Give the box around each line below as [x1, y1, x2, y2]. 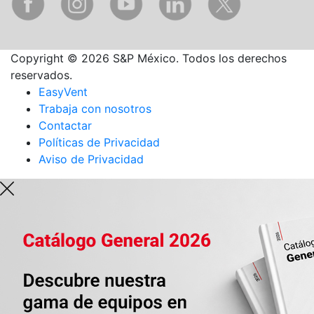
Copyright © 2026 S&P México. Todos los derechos [11, 51, 287, 65]
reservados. [11, 68, 72, 82]
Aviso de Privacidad [39, 152, 144, 166]
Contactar [39, 118, 92, 132]
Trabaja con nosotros [39, 102, 151, 116]
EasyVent [39, 85, 88, 99]
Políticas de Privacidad [39, 135, 160, 149]
